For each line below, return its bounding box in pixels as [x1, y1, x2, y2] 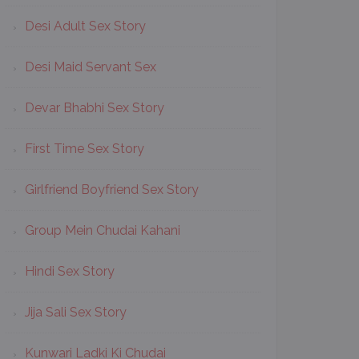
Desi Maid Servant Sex [25, 59, 156, 75]
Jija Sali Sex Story [25, 305, 127, 320]
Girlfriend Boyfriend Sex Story [25, 182, 199, 197]
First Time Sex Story [25, 141, 144, 156]
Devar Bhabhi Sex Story [25, 100, 164, 115]
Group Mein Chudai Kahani [25, 223, 180, 238]
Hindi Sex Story [25, 264, 115, 279]
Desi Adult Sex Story [25, 18, 146, 34]
